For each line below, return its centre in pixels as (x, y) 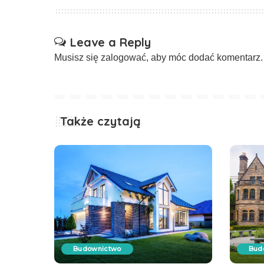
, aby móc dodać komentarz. (204, 57)
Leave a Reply (110, 42)
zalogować (123, 57)
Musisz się (77, 57)
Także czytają (100, 121)
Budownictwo (97, 248)
